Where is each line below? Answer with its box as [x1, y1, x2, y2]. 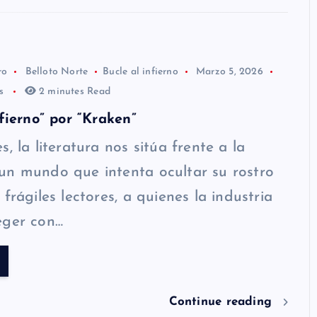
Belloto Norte [25, 67, 88, 77]
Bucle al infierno [103, 67, 178, 77]
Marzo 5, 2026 [196, 67, 263, 77]
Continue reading [168, 296, 277, 309]
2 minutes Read [35, 86, 110, 98]
